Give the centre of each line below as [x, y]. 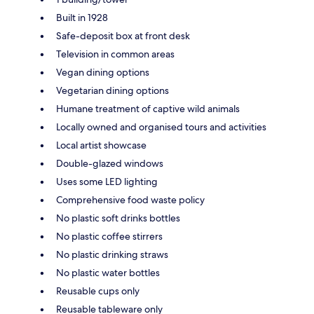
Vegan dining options [103, 73]
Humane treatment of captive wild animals [148, 109]
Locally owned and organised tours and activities [161, 127]
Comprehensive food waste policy [130, 200]
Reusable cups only [98, 291]
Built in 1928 [82, 18]
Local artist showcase [101, 145]
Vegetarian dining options [112, 91]
